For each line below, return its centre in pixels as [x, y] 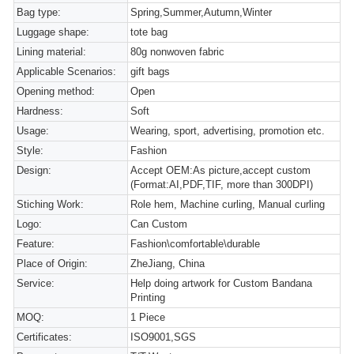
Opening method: [56, 91]
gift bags [151, 72]
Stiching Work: [50, 204]
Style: [30, 151]
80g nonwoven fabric [178, 52]
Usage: [33, 131]
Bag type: [39, 12]
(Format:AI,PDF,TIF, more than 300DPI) [222, 185]
